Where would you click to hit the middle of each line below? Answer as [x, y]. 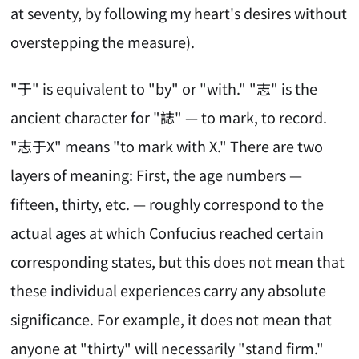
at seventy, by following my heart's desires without [179, 12]
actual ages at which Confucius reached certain [167, 233]
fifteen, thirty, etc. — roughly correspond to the [167, 204]
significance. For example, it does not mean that [171, 319]
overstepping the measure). [103, 41]
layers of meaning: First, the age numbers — [157, 175]
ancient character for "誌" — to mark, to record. [169, 117]
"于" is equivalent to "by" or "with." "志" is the [164, 89]
